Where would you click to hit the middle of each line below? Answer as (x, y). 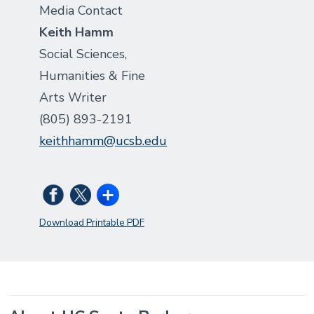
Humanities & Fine (92, 75)
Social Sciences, (83, 54)
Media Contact (81, 10)
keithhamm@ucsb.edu (103, 141)
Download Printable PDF (92, 223)
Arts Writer (73, 97)
